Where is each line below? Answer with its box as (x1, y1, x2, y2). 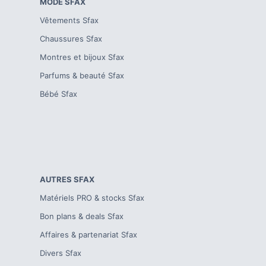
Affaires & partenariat (40, 230, 119, 239)
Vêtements (40, 15, 81, 25)
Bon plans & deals (40, 211, 106, 221)
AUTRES (40, 175, 72, 184)
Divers (40, 248, 64, 258)
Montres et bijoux (40, 52, 106, 62)
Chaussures (40, 34, 84, 43)
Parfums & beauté (40, 71, 106, 80)
